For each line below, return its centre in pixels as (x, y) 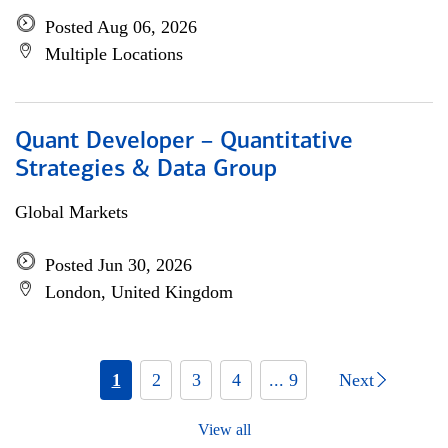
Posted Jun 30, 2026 (118, 265)
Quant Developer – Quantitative (184, 142)
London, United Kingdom (139, 292)
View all (224, 429)
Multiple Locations (114, 54)
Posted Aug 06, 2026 (121, 27)
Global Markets (71, 212)
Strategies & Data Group (146, 170)
